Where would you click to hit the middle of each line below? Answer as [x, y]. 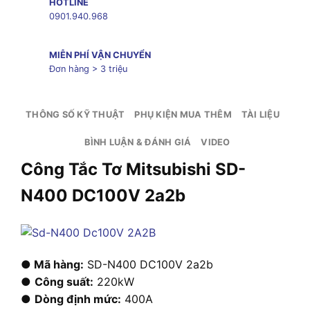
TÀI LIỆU [260, 115]
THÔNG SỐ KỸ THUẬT [75, 115]
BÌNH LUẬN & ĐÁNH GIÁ [138, 143]
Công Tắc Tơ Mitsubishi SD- [133, 170]
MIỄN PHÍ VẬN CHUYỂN [100, 55]
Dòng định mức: [78, 299]
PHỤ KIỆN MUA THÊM [183, 115]
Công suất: [64, 282]
